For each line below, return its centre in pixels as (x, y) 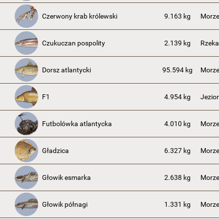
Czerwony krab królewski (80, 16)
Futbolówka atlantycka (77, 124)
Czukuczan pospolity (74, 43)
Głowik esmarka (66, 177)
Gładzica (55, 151)
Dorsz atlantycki (66, 70)
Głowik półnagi (65, 204)
